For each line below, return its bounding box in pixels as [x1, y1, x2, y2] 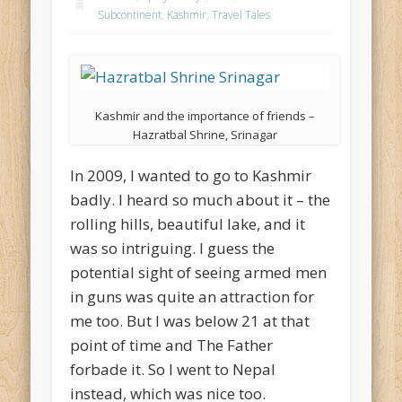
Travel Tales [212, 6, 271, 22]
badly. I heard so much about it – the [70, 189, 331, 211]
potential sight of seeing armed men [70, 262, 328, 284]
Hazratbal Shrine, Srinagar [132, 127, 277, 144]
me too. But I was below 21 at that [70, 310, 310, 332]
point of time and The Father [70, 335, 274, 356]
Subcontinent [98, 6, 162, 22]
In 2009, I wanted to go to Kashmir [70, 165, 312, 187]
